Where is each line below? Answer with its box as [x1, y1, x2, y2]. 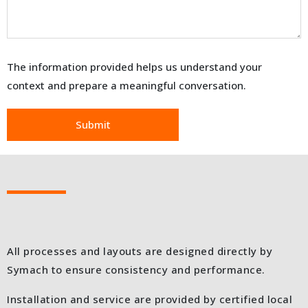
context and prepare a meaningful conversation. [7, 78, 246, 93]
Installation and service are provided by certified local [7, 292, 292, 307]
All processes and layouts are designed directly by [7, 244, 272, 258]
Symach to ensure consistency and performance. [7, 263, 265, 277]
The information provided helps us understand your [7, 60, 262, 74]
